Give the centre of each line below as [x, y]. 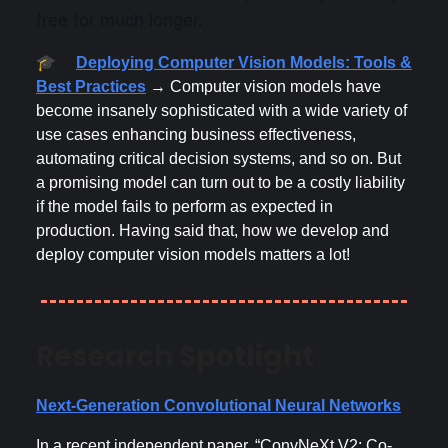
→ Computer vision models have [263, 86]
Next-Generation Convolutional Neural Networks [218, 405]
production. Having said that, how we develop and [212, 230]
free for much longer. [119, 19]
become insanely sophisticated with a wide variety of [221, 110]
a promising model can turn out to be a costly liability [220, 182]
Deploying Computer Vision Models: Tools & [244, 62]
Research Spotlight [175, 356]
